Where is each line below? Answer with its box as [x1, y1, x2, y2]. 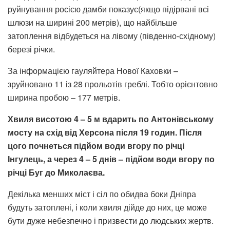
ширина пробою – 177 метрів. [8, 91, 120, 104]
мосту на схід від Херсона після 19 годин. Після [8, 126, 202, 139]
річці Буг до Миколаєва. [8, 166, 105, 179]
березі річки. [8, 43, 55, 55]
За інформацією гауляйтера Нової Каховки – [8, 65, 178, 77]
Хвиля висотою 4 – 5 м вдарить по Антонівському [8, 113, 214, 125]
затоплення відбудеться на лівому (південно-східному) [8, 30, 216, 42]
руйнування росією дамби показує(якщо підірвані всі [8, 3, 209, 15]
